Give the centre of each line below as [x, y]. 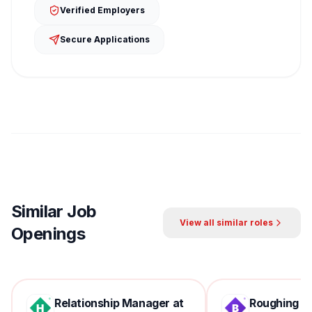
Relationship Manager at [119, 303]
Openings [48, 234]
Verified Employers [102, 10]
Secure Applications [105, 39]
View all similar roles [226, 223]
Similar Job [54, 211]
